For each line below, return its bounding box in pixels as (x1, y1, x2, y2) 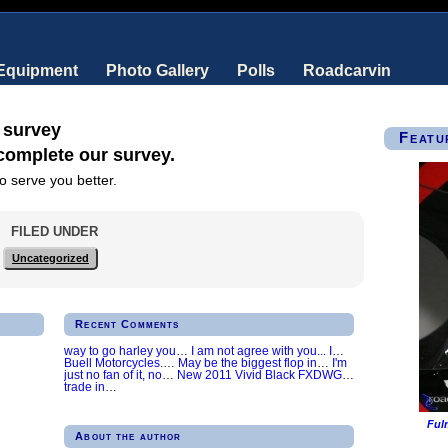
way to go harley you (64, 343, 176, 358)
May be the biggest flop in (178, 355, 317, 370)
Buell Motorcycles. (64, 355, 163, 370)
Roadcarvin (303, 62, 391, 80)
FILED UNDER (10, 225, 98, 240)
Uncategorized (12, 252, 89, 265)
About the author (75, 429, 182, 442)
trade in (64, 379, 105, 394)
